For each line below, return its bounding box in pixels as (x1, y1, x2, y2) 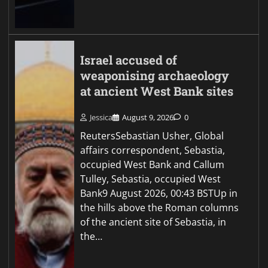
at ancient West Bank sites (80, 83, 234, 100)
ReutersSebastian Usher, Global (80, 129, 224, 142)
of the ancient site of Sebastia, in (80, 215, 227, 229)
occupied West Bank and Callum (80, 157, 225, 171)
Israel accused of (80, 52, 178, 69)
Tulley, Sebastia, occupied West (80, 172, 221, 185)
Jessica (90, 111, 113, 123)
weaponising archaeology (80, 68, 230, 84)
